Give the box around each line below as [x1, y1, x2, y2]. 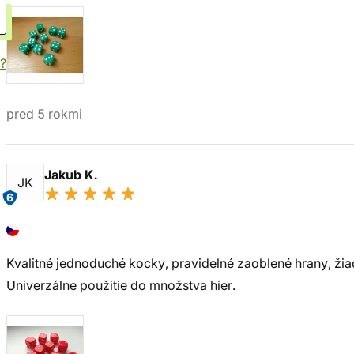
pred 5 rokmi [6, 106, 82, 122]
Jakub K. [44, 167, 100, 183]
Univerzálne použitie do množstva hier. [6, 277, 235, 293]
